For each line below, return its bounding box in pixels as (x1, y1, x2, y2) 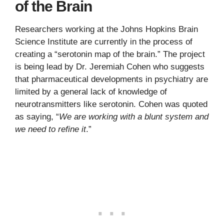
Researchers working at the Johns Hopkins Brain (15, 24, 198, 34)
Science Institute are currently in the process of (15, 37, 192, 46)
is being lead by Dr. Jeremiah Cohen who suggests (15, 62, 204, 71)
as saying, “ (15, 112, 59, 121)
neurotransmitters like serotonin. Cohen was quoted (15, 99, 207, 109)
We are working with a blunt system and (59, 112, 208, 121)
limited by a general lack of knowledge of (15, 87, 167, 96)
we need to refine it (15, 124, 86, 134)
